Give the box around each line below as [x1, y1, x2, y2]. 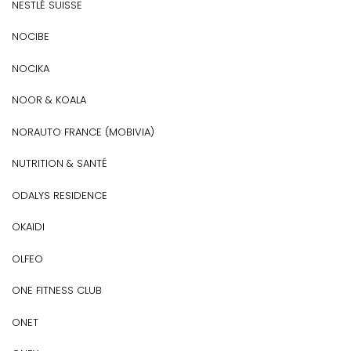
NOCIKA [12, 60, 49, 76]
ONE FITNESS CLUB [12, 283, 102, 298]
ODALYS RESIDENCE [12, 187, 107, 203]
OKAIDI [12, 219, 45, 234]
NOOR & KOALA [12, 92, 86, 107]
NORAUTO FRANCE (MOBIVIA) [12, 124, 154, 139]
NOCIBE [12, 29, 49, 44]
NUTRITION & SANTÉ [12, 156, 107, 171]
